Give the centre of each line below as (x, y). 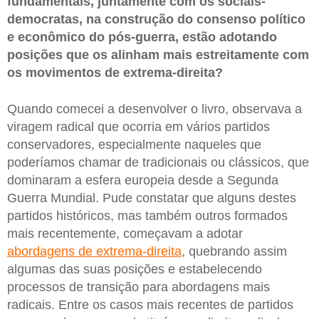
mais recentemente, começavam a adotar (125, 234)
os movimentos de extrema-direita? (115, 72)
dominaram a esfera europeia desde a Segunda (143, 181)
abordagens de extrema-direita (94, 252)
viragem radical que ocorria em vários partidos (138, 127)
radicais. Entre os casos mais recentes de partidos (150, 305)
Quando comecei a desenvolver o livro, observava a (155, 109)
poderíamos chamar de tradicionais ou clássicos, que (158, 163)
